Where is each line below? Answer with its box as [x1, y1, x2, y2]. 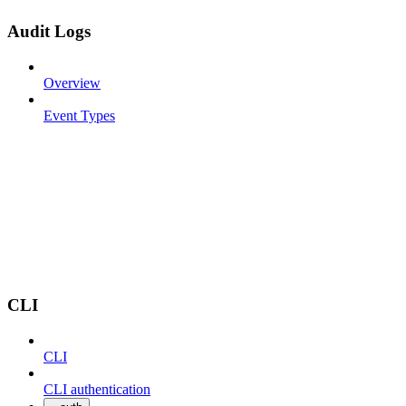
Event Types [43, 108, 115, 124]
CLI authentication [43, 381, 150, 397]
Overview [43, 75, 101, 92]
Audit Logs [7, 22, 91, 42]
